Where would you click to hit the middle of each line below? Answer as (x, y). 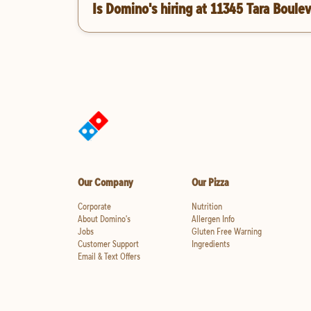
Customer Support (108, 244)
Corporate (94, 207)
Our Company (106, 182)
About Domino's (104, 219)
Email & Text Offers (109, 257)
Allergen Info (213, 219)
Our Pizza (210, 182)
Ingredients (210, 244)
